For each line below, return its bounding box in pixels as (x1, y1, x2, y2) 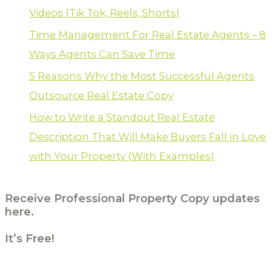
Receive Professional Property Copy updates (5, 191, 260, 205)
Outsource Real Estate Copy (29, 89, 174, 102)
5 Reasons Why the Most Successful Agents (29, 70, 254, 83)
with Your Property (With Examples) (29, 150, 214, 163)
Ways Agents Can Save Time (29, 47, 175, 60)
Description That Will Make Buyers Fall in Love (29, 131, 266, 143)
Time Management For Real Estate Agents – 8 (29, 28, 266, 41)
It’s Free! (5, 231, 55, 245)
